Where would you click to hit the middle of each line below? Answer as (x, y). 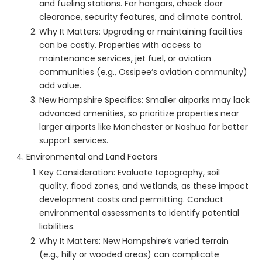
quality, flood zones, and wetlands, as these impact (144, 186)
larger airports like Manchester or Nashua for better (144, 127)
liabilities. (57, 227)
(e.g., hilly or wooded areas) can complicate (129, 255)
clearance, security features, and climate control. (141, 17)
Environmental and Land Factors (92, 157)
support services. (74, 141)
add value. (60, 86)
